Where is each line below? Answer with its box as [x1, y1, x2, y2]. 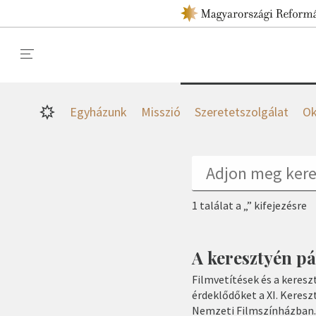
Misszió [140, 104, 181, 120]
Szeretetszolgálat [194, 104, 288, 120]
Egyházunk [69, 104, 127, 120]
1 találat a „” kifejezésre [192, 198, 307, 212]
